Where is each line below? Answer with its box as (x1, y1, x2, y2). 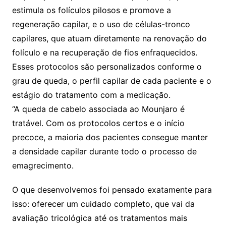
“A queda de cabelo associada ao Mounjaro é (12, 103, 185, 114)
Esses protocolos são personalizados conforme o (12, 61, 202, 72)
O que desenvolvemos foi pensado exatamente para (12, 184, 212, 195)
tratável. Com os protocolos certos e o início (12, 118, 185, 128)
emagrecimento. (12, 160, 74, 171)
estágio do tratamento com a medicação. (12, 89, 171, 100)
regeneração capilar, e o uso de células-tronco (12, 19, 190, 29)
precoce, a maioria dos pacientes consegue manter (12, 132, 208, 142)
